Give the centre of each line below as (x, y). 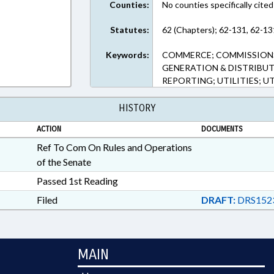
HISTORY (137, 108)
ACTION (49, 129)
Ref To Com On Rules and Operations (114, 147)
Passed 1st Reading (77, 181)
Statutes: (130, 30)
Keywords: (128, 55)
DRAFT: (218, 200)
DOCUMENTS (222, 129)
